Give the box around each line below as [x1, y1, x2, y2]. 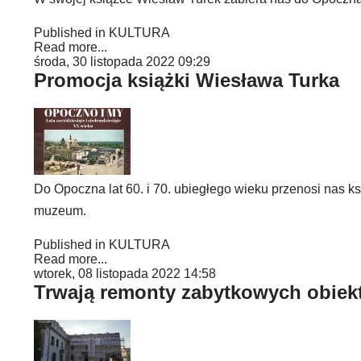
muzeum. [34, 204, 86, 218]
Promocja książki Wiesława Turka [34, 69, 339, 91]
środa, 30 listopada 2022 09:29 [34, 55, 210, 68]
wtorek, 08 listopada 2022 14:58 [34, 267, 216, 280]
